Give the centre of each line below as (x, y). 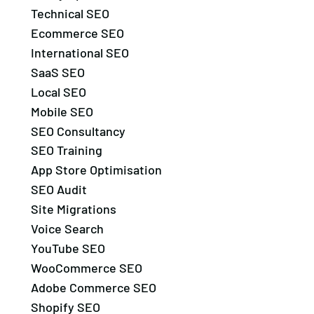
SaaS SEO (57, 72)
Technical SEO (70, 14)
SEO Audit (59, 190)
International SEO (80, 52)
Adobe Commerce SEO (93, 287)
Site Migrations (73, 209)
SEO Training (66, 150)
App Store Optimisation (96, 170)
